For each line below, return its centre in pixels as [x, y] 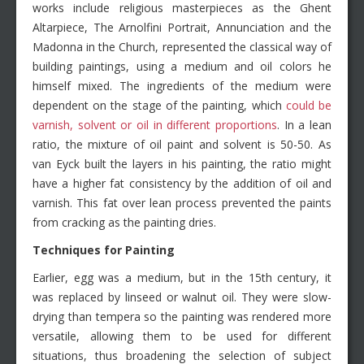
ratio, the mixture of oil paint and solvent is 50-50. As [182, 145]
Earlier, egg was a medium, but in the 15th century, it [182, 278]
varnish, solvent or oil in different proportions [155, 125]
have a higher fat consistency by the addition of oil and [182, 184]
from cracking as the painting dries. [124, 223]
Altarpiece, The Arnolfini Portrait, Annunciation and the [182, 28]
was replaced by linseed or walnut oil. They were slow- [182, 297]
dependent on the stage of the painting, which [159, 106]
